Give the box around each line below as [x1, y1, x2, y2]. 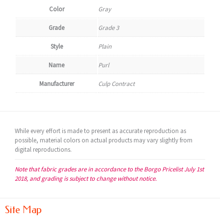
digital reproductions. [15, 145, 72, 154]
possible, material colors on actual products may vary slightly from [15, 136, 192, 144]
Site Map [5, 204, 42, 216]
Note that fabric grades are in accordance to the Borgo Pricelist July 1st [15, 165, 204, 173]
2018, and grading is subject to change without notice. [15, 174, 157, 183]
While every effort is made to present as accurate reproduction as [15, 127, 186, 135]
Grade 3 [98, 24, 119, 32]
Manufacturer [39, 80, 74, 88]
